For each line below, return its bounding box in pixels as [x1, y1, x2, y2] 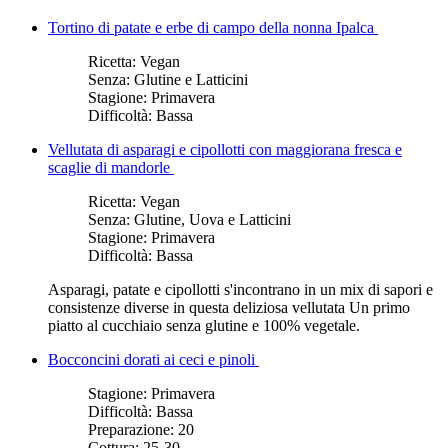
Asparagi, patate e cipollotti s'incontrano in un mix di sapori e [48, 280, 433, 298]
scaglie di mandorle [48, 158, 174, 176]
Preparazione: [88, 420, 178, 438]
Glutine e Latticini [134, 70, 248, 88]
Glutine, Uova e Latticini [134, 210, 291, 228]
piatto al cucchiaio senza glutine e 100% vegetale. [48, 316, 360, 334]
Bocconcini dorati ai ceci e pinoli [48, 350, 259, 368]
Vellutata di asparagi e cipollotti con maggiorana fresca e [48, 140, 402, 158]
